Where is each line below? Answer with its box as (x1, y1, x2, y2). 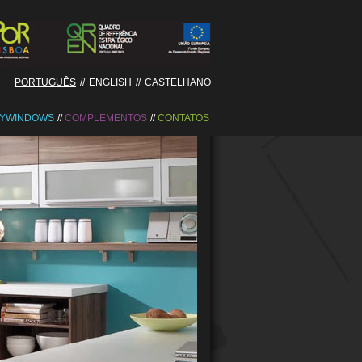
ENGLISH (89, 77, 132, 88)
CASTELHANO (145, 77, 211, 88)
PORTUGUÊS (15, 77, 76, 88)
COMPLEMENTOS (65, 112, 147, 124)
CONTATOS (158, 112, 209, 124)
